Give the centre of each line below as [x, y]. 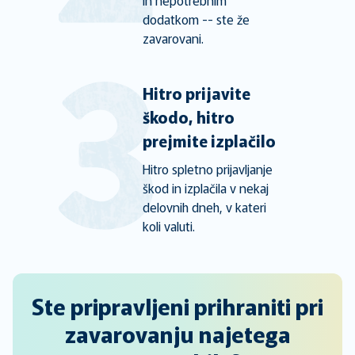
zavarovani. [173, 38]
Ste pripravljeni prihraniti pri [177, 306]
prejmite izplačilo [209, 141]
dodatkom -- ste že [196, 19]
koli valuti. [168, 226]
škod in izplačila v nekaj [205, 188]
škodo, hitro [188, 117]
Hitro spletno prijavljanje [207, 169]
